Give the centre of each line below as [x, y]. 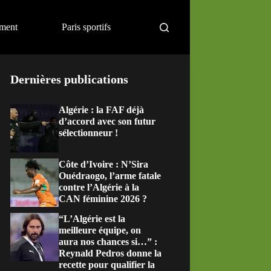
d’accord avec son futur [107, 121]
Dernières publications [70, 79]
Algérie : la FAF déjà [102, 110]
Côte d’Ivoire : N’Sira [104, 164]
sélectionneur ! [89, 133]
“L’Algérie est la [92, 219]
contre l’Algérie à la [99, 187]
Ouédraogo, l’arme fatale [110, 176]
